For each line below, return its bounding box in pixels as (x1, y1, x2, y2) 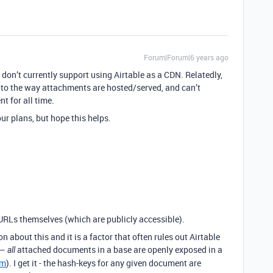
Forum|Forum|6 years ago (144, 52, 229, 62)
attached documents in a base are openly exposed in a (15, 244, 222, 255)
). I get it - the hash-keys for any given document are (6, 257, 201, 269)
